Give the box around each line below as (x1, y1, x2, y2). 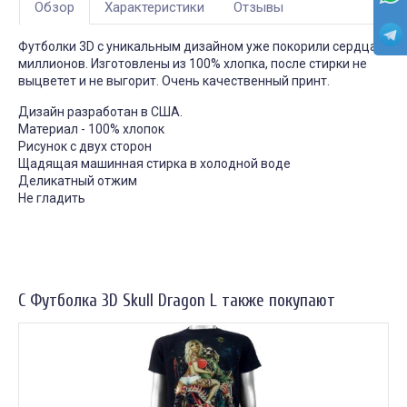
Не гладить (18, 191, 85, 206)
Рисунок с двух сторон (18, 139, 152, 154)
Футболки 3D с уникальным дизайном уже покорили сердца (18, 39, 377, 55)
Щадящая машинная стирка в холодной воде (18, 156, 291, 172)
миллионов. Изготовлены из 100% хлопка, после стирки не (18, 56, 367, 72)
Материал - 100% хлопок (18, 122, 164, 137)
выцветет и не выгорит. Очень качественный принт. (18, 74, 330, 89)
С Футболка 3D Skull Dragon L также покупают (18, 291, 335, 312)
